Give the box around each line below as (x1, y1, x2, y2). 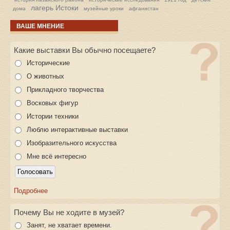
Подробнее (14, 187, 48, 195)
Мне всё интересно (27, 152, 86, 161)
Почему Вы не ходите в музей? (14, 208, 124, 217)
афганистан (129, 6, 159, 12)
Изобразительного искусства (27, 139, 117, 147)
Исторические (27, 59, 70, 67)
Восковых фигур (27, 99, 78, 107)
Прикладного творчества (27, 86, 104, 94)
